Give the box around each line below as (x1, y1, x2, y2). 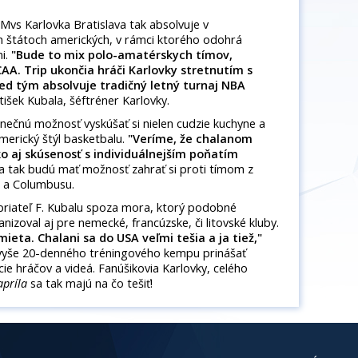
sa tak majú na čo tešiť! (27, 276, 153, 292)
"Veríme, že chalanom (128, 131, 253, 147)
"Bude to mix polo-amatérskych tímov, (11, 47, 233, 63)
